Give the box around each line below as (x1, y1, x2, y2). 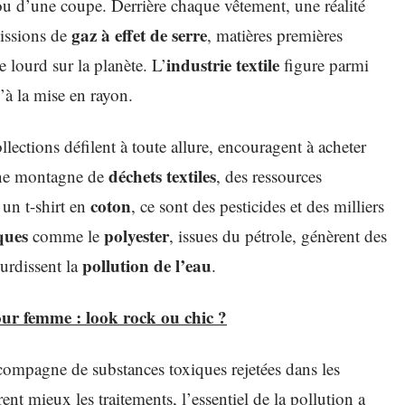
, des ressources (216, 165, 322, 187)
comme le (28, 224, 104, 247)
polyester (104, 223, 169, 248)
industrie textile (166, 52, 279, 77)
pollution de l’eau (82, 253, 212, 278)
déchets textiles (108, 164, 216, 188)
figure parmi (279, 53, 369, 76)
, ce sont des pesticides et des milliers (131, 194, 384, 217)
